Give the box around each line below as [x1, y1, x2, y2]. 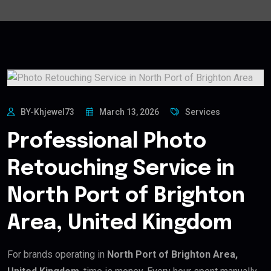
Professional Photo [7, 131, 206, 152]
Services [185, 106, 220, 117]
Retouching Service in [7, 158, 235, 180]
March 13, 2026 [99, 106, 159, 117]
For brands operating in [7, 248, 107, 260]
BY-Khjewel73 [21, 106, 74, 117]
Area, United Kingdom [7, 212, 232, 234]
